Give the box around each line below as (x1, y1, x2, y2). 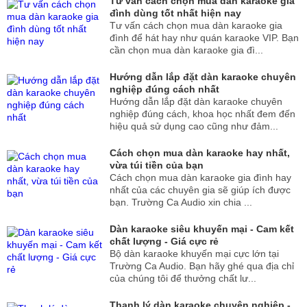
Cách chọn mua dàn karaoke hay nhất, (110, 147, 290, 158)
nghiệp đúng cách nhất (110, 84, 219, 95)
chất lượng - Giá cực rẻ (110, 236, 219, 247)
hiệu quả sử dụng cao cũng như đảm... (110, 121, 278, 132)
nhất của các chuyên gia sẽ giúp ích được (110, 184, 291, 195)
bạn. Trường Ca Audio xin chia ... (110, 197, 252, 208)
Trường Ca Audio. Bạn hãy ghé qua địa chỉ (110, 260, 294, 271)
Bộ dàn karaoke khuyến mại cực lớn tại (110, 248, 279, 259)
